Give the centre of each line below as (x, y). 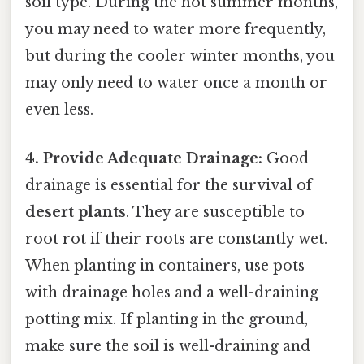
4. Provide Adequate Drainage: (144, 158)
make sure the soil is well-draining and (168, 346)
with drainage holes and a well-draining (172, 292)
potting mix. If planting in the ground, (167, 319)
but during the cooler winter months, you (180, 56)
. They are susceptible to (215, 212)
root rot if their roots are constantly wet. (176, 238)
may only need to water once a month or (176, 83)
